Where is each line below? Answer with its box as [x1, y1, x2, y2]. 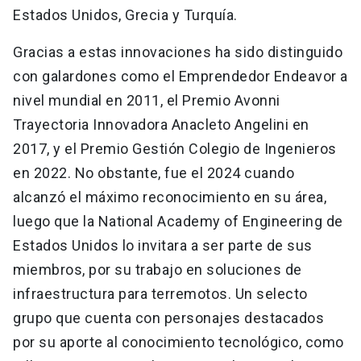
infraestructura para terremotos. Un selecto [13, 284, 308, 302]
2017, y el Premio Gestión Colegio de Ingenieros [13, 139, 337, 157]
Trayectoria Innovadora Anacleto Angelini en [13, 115, 309, 133]
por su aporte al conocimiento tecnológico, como [13, 333, 344, 351]
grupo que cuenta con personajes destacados [13, 309, 324, 326]
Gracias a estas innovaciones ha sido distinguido [13, 43, 342, 60]
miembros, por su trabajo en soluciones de [13, 260, 302, 278]
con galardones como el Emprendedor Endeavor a [13, 67, 348, 85]
